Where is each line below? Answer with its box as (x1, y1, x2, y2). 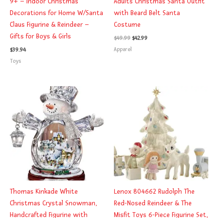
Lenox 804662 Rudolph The (114, 187, 195, 196)
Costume (114, 20, 141, 29)
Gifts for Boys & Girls (10, 32, 71, 41)
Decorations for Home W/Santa (10, 9, 103, 18)
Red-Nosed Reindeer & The (114, 199, 192, 208)
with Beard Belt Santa (114, 9, 180, 18)
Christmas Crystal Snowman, (10, 199, 97, 208)
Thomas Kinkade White (10, 187, 78, 196)
